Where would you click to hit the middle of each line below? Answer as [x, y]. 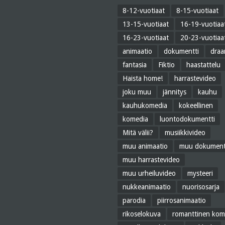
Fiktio [166, 65]
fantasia [135, 65]
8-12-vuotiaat [144, 11]
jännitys [175, 92]
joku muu [137, 92]
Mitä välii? [138, 133]
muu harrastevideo [151, 160]
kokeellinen [196, 105]
